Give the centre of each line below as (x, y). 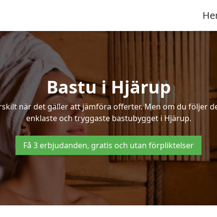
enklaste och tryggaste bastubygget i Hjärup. (108, 118)
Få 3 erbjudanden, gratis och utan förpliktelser (108, 145)
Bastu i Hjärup (108, 87)
